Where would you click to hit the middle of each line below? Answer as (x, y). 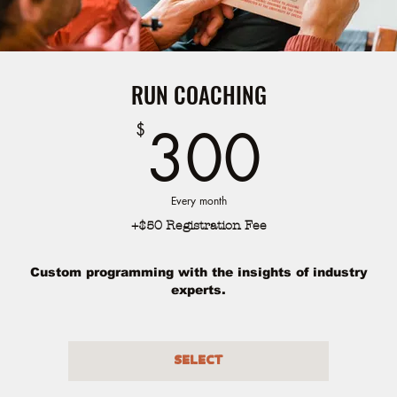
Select (198, 361)
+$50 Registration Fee (198, 226)
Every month (198, 201)
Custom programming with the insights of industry (198, 272)
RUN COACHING (198, 94)
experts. (198, 290)
